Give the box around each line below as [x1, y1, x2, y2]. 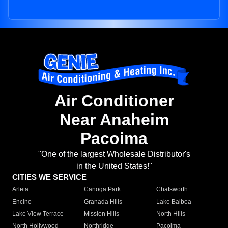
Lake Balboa [156, 198, 191, 206]
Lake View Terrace [12, 210, 64, 218]
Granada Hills [84, 198, 123, 206]
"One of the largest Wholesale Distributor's [38, 150, 190, 159]
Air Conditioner [54, 92, 174, 110]
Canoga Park [84, 186, 121, 193]
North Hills [156, 210, 185, 218]
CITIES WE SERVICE [12, 173, 87, 182]
